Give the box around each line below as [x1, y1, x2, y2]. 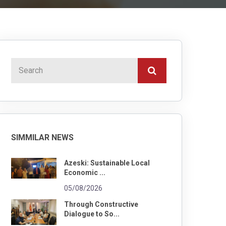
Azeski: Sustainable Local [64, 158, 150, 167]
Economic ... [64, 168, 105, 177]
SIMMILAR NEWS [11, 132, 74, 142]
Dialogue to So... [64, 209, 120, 218]
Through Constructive [64, 200, 138, 208]
